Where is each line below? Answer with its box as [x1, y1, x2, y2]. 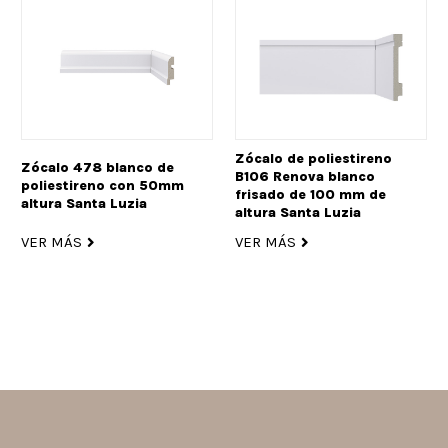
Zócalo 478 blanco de [21, 159, 174, 177]
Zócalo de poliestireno [235, 150, 392, 168]
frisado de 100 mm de [235, 186, 386, 204]
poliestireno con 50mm [21, 177, 184, 195]
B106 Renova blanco [235, 168, 375, 186]
